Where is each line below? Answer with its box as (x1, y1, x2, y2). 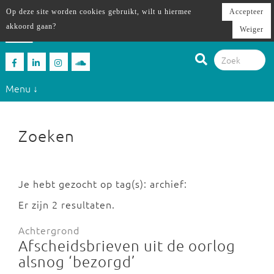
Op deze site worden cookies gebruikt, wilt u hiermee (6, 7, 191, 16)
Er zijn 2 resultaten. (18, 198, 115, 211)
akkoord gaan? (6, 22, 56, 31)
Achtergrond (18, 223, 80, 237)
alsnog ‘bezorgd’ (18, 252, 136, 270)
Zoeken (18, 126, 75, 145)
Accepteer (229, 7, 264, 16)
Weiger (240, 25, 264, 34)
